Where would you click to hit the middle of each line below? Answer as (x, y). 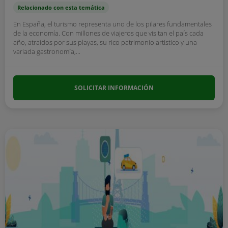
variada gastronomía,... (47, 51)
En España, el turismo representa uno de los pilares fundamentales (112, 24)
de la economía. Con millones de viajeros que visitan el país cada (108, 33)
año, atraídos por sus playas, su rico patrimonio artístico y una (105, 42)
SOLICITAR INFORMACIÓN (114, 88)
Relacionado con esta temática (61, 7)
